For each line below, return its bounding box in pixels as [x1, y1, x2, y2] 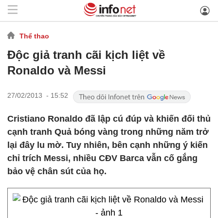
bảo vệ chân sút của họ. [7, 166, 107, 176]
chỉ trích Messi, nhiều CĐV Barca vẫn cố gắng [7, 153, 198, 163]
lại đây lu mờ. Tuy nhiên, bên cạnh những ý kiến [7, 140, 208, 150]
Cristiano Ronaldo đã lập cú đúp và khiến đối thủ [7, 114, 211, 124]
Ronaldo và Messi [7, 64, 106, 77]
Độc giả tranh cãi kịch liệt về [7, 48, 165, 61]
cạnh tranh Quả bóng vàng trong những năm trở [7, 127, 209, 137]
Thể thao [19, 32, 49, 40]
